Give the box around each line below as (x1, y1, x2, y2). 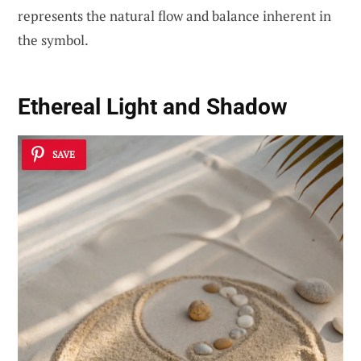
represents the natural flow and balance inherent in (18, 6, 331, 26)
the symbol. (18, 31, 89, 50)
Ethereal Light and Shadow (18, 93, 288, 120)
